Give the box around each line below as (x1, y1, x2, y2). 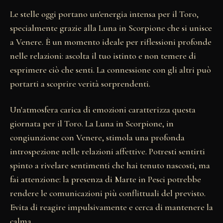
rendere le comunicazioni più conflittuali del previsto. (10, 187, 206, 199)
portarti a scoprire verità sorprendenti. (10, 78, 150, 89)
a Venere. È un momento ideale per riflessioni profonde (10, 36, 212, 47)
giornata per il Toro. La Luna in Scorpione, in (10, 117, 174, 129)
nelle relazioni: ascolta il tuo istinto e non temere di (10, 50, 196, 61)
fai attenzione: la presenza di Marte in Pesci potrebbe (10, 173, 201, 185)
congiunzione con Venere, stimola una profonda (10, 131, 185, 143)
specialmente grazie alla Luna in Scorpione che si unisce (10, 22, 212, 33)
